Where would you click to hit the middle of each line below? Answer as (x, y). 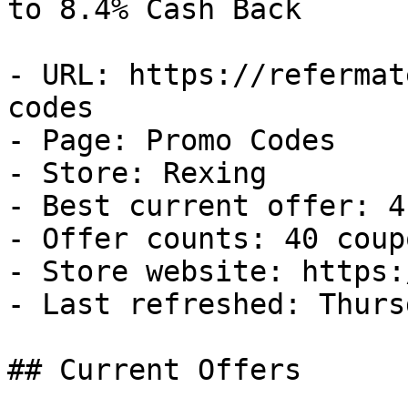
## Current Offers (154, 370)
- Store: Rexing (137, 173)
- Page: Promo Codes (172, 140)
